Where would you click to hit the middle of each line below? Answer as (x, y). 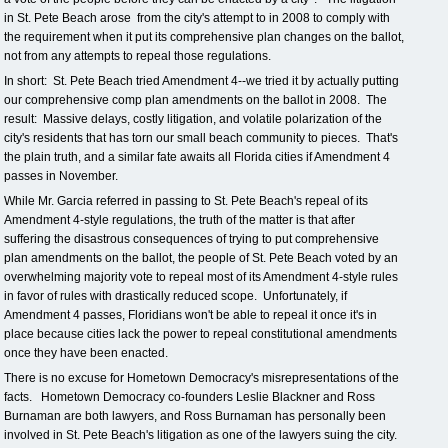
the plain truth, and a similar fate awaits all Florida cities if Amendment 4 (197, 157)
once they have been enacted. (86, 353)
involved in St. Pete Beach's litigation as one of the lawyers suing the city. (200, 435)
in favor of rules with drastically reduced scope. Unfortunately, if (177, 296)
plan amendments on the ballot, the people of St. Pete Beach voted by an (201, 258)
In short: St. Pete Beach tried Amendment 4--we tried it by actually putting (201, 81)
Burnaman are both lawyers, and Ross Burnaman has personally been (195, 416)
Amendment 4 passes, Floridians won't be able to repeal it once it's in (190, 315)
